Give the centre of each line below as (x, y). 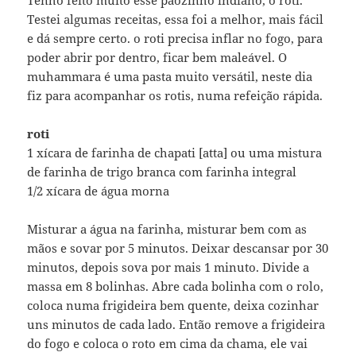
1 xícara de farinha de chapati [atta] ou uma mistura (175, 152)
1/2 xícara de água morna (99, 190)
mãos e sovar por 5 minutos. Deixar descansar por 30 (178, 248)
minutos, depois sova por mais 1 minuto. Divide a (168, 267)
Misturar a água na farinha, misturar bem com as (167, 228)
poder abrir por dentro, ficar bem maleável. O (157, 57)
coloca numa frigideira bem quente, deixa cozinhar (173, 305)
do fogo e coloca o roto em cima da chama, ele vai (168, 343)
